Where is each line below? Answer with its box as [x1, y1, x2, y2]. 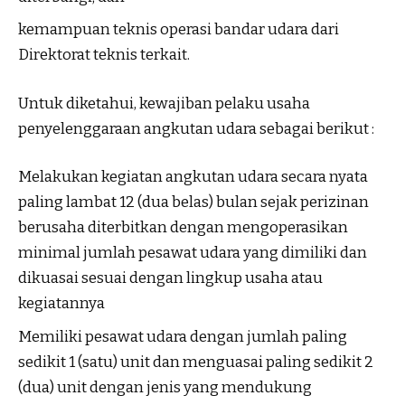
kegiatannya [18, 294, 105, 314]
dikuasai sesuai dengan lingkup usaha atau [18, 268, 323, 288]
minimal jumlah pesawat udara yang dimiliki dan [18, 243, 367, 263]
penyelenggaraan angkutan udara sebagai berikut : [18, 118, 374, 138]
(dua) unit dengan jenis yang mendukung [18, 377, 312, 397]
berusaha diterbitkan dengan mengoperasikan [18, 218, 348, 238]
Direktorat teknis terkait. [18, 45, 190, 65]
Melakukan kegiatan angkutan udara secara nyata [18, 167, 368, 187]
